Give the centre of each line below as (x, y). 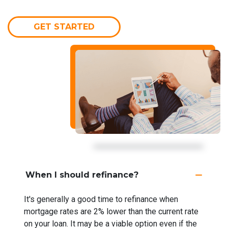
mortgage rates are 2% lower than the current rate (111, 211)
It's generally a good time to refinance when (101, 199)
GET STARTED (64, 26)
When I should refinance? (82, 175)
